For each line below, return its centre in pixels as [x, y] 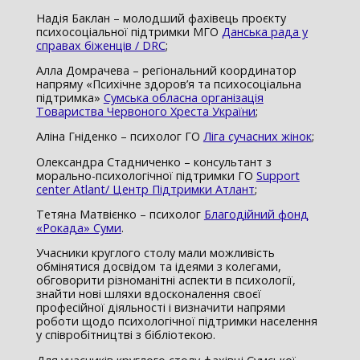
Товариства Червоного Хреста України [145, 111]
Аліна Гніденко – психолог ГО [119, 137]
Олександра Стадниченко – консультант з [153, 162]
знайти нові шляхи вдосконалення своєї [148, 294]
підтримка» [70, 97]
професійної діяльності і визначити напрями [160, 308]
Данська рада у [264, 31]
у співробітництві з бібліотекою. [125, 335]
